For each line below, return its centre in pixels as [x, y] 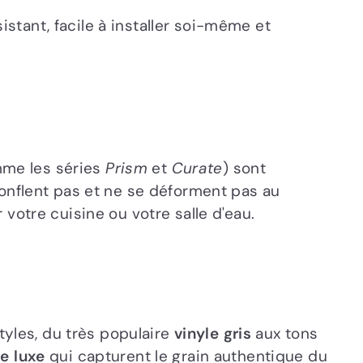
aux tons [285, 333]
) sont [244, 168]
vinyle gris [212, 333]
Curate [197, 168]
